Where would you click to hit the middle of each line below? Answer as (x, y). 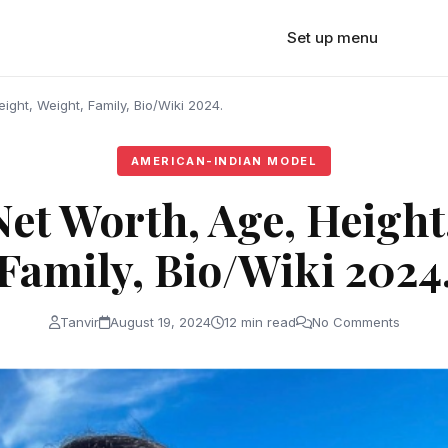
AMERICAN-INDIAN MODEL (224, 161)
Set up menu (332, 37)
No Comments (355, 322)
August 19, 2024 (160, 322)
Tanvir (79, 322)
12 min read (259, 322)
